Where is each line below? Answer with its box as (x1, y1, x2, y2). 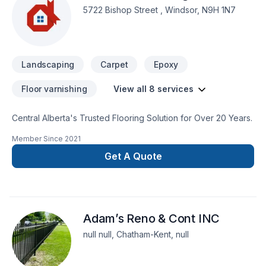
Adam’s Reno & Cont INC (83, 211, 220, 226)
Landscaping (21, 59, 75, 69)
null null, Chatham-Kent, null (83, 229, 189, 239)
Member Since (12, 134, 63, 143)
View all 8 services (113, 84, 194, 94)
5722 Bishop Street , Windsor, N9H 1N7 (83, 5, 236, 15)
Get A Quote (104, 150, 162, 162)
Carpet (100, 59, 128, 69)
